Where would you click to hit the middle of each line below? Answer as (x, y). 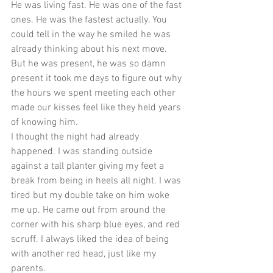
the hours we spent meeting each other (94, 93)
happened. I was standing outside (83, 152)
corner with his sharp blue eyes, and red (97, 225)
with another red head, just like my (85, 254)
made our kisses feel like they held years (97, 108)
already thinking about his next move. (90, 49)
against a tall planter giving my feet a (89, 166)
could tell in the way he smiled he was (92, 35)
